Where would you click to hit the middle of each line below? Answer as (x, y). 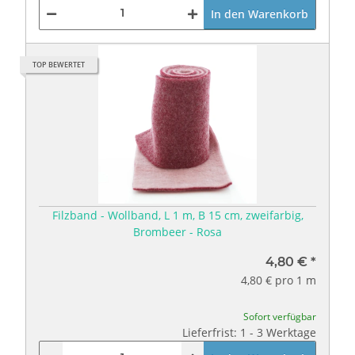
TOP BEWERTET (59, 64)
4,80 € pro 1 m (279, 280)
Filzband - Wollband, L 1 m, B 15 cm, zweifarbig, (177, 215)
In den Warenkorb (260, 13)
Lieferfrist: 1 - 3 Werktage (249, 332)
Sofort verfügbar (280, 316)
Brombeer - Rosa (177, 231)
